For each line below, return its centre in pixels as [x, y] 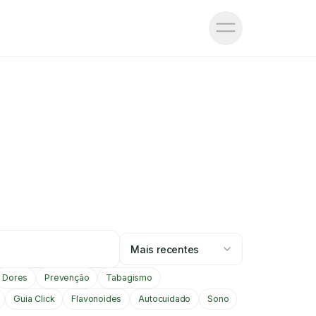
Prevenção [67, 278]
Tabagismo [129, 278]
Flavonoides [97, 299]
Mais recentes [165, 249]
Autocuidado [165, 299]
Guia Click [34, 299]
